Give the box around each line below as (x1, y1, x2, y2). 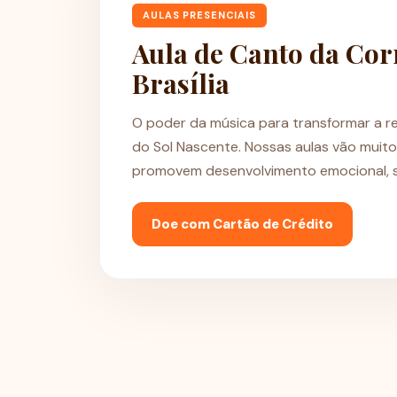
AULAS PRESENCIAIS (143, 9, 256, 21)
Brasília (132, 66, 230, 101)
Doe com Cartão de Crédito (152, 215, 333, 233)
